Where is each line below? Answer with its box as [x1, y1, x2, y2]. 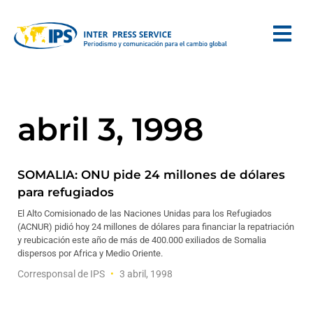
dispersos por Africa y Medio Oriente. [17, 248, 163, 259]
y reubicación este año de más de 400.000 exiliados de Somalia [17, 235, 266, 245]
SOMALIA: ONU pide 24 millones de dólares [17, 168, 285, 182]
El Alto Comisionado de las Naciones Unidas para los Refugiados [17, 208, 272, 219]
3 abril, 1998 [117, 268, 173, 279]
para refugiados [17, 185, 114, 199]
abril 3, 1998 [17, 110, 203, 148]
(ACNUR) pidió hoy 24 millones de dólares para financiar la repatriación [17, 221, 294, 232]
